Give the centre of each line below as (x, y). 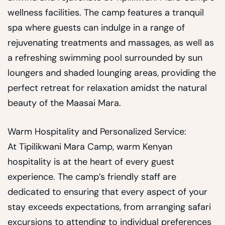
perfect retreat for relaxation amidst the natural (107, 88)
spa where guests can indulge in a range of (96, 28)
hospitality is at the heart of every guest (91, 162)
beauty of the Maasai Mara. (64, 103)
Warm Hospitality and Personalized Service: (97, 132)
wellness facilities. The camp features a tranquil (106, 13)
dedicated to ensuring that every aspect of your (107, 192)
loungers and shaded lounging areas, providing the (112, 73)
